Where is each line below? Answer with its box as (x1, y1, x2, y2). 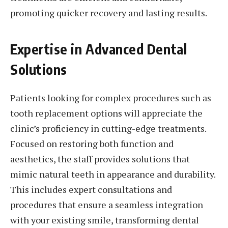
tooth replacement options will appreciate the (10, 106, 203, 119)
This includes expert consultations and (10, 183, 172, 195)
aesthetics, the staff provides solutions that (10, 152, 190, 165)
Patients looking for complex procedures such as (10, 91, 211, 104)
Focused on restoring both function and (10, 137, 174, 150)
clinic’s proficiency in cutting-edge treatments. (10, 122, 206, 134)
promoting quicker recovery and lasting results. (10, 7, 207, 19)
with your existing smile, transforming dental (10, 213, 199, 226)
